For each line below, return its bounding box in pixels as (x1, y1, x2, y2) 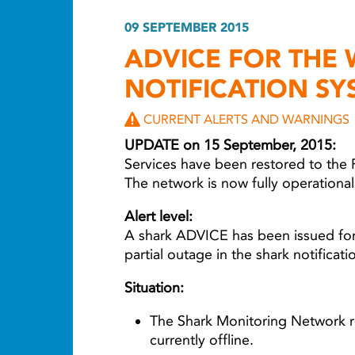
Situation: (124, 278, 184, 296)
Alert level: (124, 207, 193, 225)
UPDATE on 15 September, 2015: (124, 136, 336, 154)
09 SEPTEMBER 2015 (124, 19, 249, 35)
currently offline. (150, 330, 254, 349)
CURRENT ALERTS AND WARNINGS (143, 111, 349, 127)
